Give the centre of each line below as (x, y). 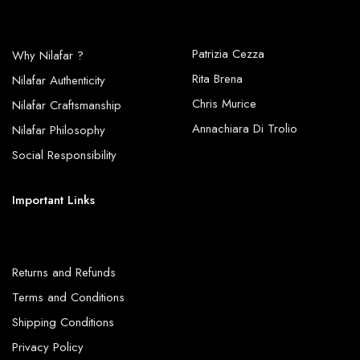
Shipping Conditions (63, 322)
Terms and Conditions (68, 297)
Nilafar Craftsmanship (67, 105)
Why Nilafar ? (48, 55)
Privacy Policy (48, 347)
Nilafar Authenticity (59, 80)
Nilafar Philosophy (59, 130)
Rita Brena (217, 79)
